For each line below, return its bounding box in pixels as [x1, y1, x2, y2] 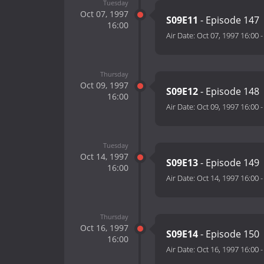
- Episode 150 [198, 227, 259, 241]
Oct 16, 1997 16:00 [197, 244, 259, 255]
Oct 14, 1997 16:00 [197, 173, 259, 184]
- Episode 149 [198, 156, 259, 170]
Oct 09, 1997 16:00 [197, 101, 259, 113]
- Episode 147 [198, 14, 259, 27]
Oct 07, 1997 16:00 [197, 30, 259, 41]
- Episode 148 [198, 85, 259, 98]
